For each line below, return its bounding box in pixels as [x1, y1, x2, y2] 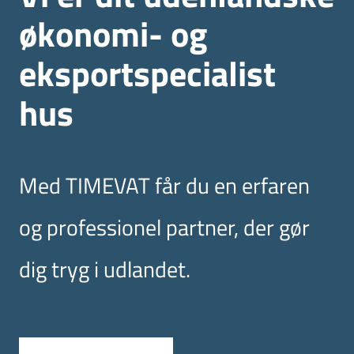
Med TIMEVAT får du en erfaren [19, 168, 310, 203]
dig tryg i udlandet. [19, 252, 190, 287]
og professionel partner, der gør [19, 210, 310, 245]
